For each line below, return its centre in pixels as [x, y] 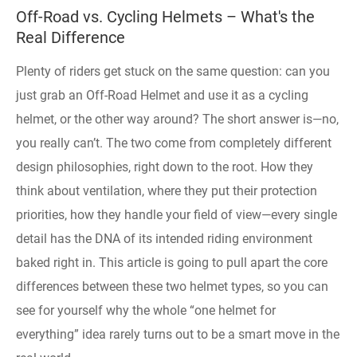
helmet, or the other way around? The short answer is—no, [177, 119]
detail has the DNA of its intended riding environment [164, 238]
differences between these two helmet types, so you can [172, 286]
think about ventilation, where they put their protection [167, 190]
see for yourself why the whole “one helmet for [146, 310]
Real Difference [71, 37]
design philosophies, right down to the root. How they [165, 167]
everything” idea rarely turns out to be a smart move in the [178, 334]
